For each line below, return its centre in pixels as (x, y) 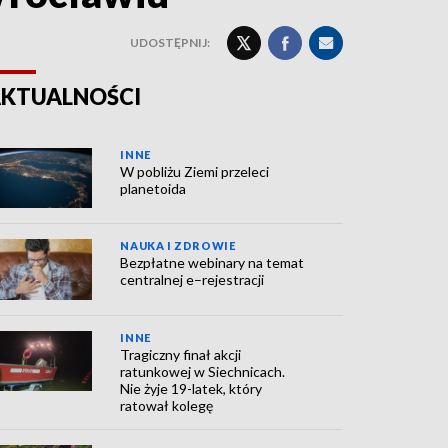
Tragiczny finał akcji (181, 354)
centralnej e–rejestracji (192, 280)
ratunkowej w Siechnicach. (203, 371)
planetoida (153, 188)
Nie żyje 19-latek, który (191, 388)
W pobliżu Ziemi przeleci (195, 171)
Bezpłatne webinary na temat (212, 263)
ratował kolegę (167, 405)
